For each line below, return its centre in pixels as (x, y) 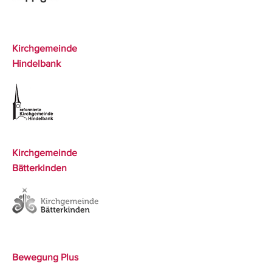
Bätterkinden (39, 168)
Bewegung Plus (45, 257)
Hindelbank (36, 63)
